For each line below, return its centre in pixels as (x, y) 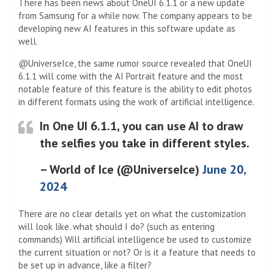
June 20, (224, 169)
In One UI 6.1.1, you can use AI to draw (141, 126)
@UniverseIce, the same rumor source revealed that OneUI (135, 63)
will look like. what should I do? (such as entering (117, 226)
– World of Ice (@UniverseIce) (121, 169)
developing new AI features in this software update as (127, 28)
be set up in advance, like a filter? (85, 265)
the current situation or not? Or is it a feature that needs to (137, 252)
